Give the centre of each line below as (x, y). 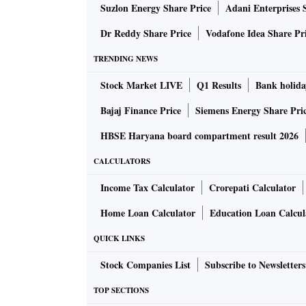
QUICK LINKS (119, 239)
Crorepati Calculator (252, 188)
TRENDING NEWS (126, 59)
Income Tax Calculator (148, 188)
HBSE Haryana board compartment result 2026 (199, 136)
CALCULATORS (122, 162)
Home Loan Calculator (148, 213)
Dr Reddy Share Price (146, 33)
